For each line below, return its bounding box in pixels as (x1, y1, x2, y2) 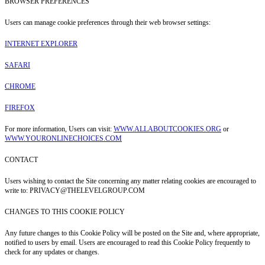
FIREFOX (5, 103, 35, 112)
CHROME (5, 82, 35, 91)
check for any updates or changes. (5, 247, 99, 256)
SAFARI (5, 60, 30, 69)
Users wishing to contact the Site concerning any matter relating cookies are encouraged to (5, 176, 256, 185)
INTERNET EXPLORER (5, 39, 77, 48)
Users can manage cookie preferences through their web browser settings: (5, 18, 211, 27)
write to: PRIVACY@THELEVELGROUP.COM (5, 186, 145, 195)
